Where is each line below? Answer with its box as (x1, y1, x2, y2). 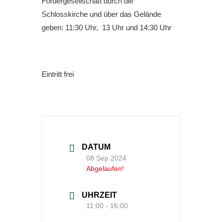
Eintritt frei (42, 70, 74, 79)
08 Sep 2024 (86, 154, 126, 162)
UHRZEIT (82, 190, 117, 199)
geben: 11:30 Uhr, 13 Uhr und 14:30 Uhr (42, 23, 171, 32)
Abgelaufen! (86, 164, 124, 172)
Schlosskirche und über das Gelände (42, 10, 161, 19)
